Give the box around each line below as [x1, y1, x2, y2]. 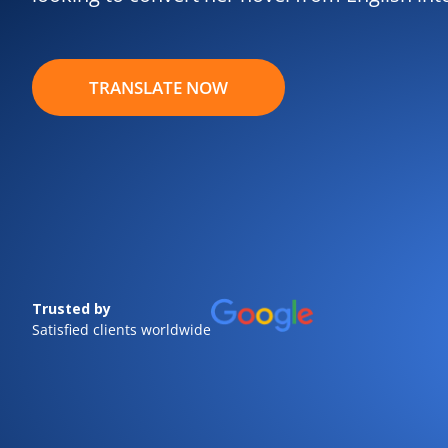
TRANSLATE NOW [89, 76, 228, 99]
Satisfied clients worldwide [32, 319, 211, 339]
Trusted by [32, 298, 111, 318]
